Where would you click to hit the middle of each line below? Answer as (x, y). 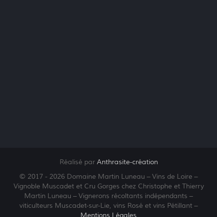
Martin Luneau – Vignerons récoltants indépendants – (108, 196)
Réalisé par (78, 162)
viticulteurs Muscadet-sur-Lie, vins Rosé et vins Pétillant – (108, 206)
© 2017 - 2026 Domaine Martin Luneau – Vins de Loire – (108, 177)
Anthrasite (113, 162)
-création (144, 162)
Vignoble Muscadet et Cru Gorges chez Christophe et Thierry (108, 186)
